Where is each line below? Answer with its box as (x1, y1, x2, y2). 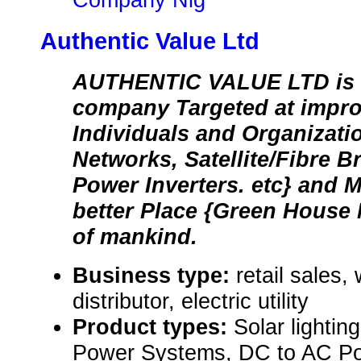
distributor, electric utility (73, 288, 309, 314)
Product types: (73, 314, 234, 340)
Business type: (73, 263, 236, 288)
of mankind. (73, 224, 197, 250)
